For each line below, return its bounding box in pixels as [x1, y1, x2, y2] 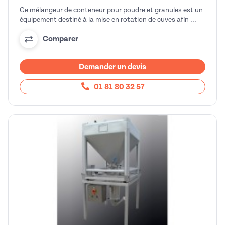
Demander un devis [79, 62, 146, 71]
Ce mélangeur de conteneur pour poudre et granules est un [20, 6, 203, 14]
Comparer [43, 34, 78, 44]
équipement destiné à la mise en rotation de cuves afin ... [20, 15, 196, 23]
